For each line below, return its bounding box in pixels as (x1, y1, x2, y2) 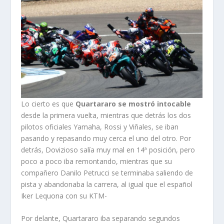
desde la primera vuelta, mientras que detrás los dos (21, 110, 191, 120)
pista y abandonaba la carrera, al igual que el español (21, 179, 193, 189)
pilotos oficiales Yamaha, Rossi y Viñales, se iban (21, 121, 179, 131)
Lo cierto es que (21, 98, 76, 108)
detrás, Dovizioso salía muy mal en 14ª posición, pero (21, 144, 195, 154)
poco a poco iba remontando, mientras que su (21, 156, 172, 166)
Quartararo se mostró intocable (75, 98, 191, 108)
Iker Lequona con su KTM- (21, 190, 107, 200)
